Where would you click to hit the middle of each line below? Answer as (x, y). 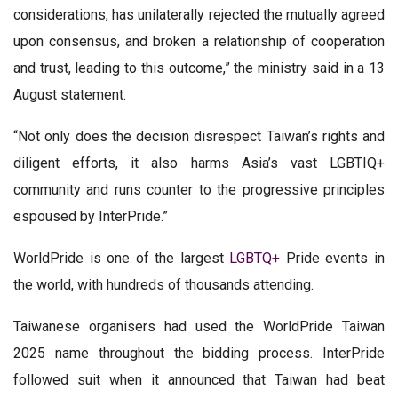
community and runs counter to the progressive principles (199, 189)
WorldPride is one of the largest (122, 258)
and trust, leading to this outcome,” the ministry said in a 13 (199, 68)
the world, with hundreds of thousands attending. (163, 284)
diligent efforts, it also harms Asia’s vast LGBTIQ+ (199, 163)
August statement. (70, 94)
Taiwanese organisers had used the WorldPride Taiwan (199, 326)
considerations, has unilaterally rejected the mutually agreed (199, 14)
